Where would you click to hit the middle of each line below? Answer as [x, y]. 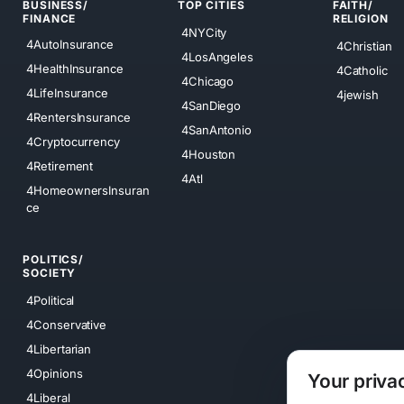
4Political [50, 300]
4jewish [358, 94]
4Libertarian [59, 349]
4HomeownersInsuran [88, 191]
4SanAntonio [216, 129]
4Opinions [55, 373]
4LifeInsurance [67, 93]
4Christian [364, 46]
